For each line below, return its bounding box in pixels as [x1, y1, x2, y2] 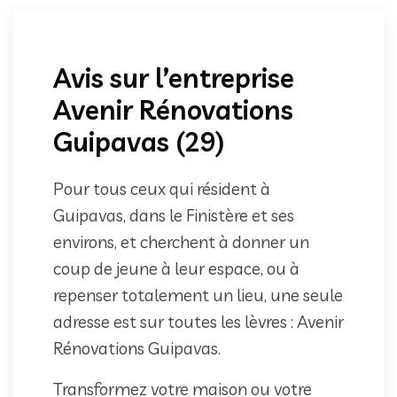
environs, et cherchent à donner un [53, 230, 309, 253]
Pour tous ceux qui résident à [53, 177, 270, 199]
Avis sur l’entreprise [53, 60, 294, 95]
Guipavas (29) [53, 124, 224, 159]
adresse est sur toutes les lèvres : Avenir [53, 310, 344, 332]
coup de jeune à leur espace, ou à [53, 257, 300, 279]
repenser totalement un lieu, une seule [53, 284, 343, 306]
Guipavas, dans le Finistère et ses [53, 204, 294, 226]
